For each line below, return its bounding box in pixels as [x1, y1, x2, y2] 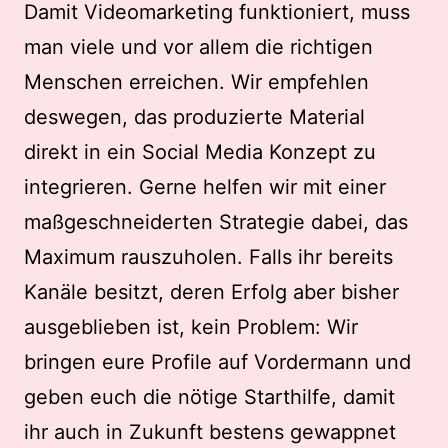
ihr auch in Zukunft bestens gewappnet [24, 420, 396, 445]
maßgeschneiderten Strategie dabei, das [24, 210, 408, 235]
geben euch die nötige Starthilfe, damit [24, 385, 395, 410]
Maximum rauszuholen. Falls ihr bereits [24, 245, 393, 270]
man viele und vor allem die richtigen [24, 35, 373, 60]
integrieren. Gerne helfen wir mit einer [24, 175, 386, 200]
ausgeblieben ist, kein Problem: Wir [24, 315, 358, 340]
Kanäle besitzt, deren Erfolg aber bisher [24, 280, 399, 305]
